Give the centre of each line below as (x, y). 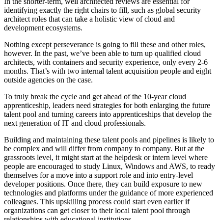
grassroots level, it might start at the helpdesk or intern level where (106, 158)
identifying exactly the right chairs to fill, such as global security (102, 10)
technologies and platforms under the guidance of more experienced (109, 193)
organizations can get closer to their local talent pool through (97, 211)
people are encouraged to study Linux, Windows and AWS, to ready (110, 166)
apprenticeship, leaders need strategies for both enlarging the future (107, 106)
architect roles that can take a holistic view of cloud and (89, 19)
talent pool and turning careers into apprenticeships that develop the (108, 114)
